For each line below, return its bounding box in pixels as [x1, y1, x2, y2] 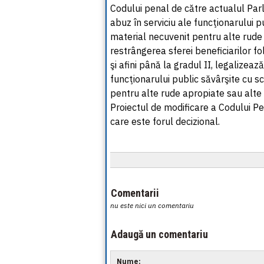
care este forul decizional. [110, 115, 220, 127]
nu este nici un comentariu [110, 201, 194, 210]
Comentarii [111, 187, 159, 199]
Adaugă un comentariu [111, 228, 208, 240]
